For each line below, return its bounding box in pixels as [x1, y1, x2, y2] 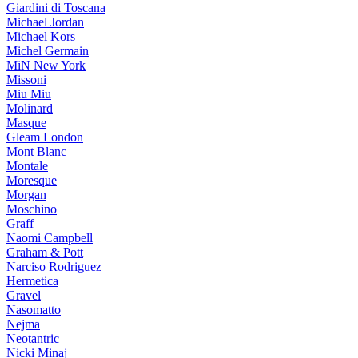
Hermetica [6, 274, 58, 288]
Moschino [6, 202, 57, 216]
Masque [6, 116, 46, 129]
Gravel [6, 288, 41, 302]
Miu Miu [6, 87, 51, 101]
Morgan [6, 188, 46, 201]
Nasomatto [6, 303, 61, 316]
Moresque [6, 173, 57, 187]
